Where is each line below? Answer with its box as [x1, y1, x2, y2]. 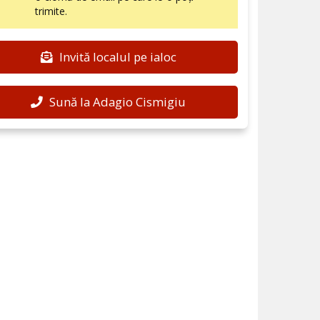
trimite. [35, 4, 67, 19]
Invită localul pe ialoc [56, 49, 176, 66]
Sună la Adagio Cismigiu [46, 93, 186, 110]
